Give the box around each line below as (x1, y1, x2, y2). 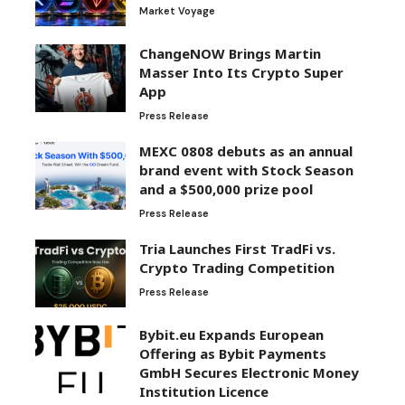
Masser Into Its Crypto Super (139, 62, 344, 81)
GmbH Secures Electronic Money (139, 363, 359, 381)
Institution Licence (139, 381, 268, 400)
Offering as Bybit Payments (139, 344, 326, 363)
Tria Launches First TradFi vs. (139, 239, 335, 258)
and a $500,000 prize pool (139, 179, 313, 198)
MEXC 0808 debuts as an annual (139, 141, 353, 160)
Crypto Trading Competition (139, 258, 334, 277)
